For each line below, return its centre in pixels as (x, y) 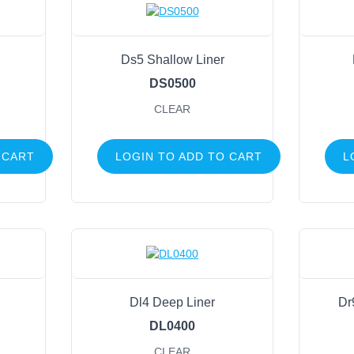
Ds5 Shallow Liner (172, 60)
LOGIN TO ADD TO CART (189, 157)
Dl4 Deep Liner (172, 302)
